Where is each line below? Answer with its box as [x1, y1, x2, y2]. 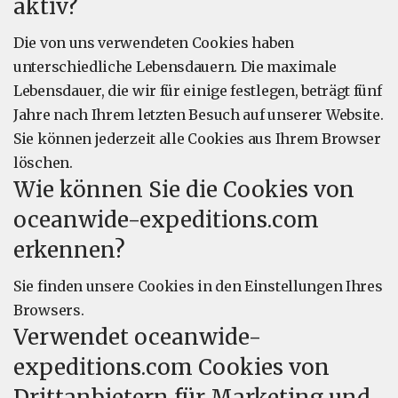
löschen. [13, 154, 73, 171]
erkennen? [13, 236, 125, 264]
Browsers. [13, 301, 84, 319]
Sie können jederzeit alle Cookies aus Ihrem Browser [13, 130, 381, 147]
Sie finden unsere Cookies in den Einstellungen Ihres [13, 277, 383, 295]
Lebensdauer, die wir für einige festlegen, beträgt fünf [13, 82, 382, 99]
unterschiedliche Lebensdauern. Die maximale [13, 58, 338, 76]
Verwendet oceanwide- [13, 323, 261, 351]
